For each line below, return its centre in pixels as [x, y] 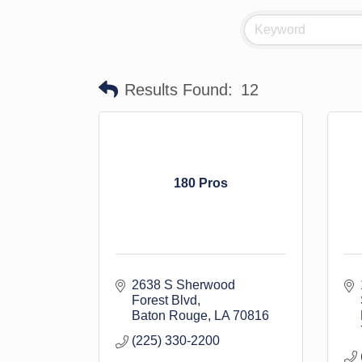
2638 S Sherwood [183, 285]
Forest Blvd [164, 300]
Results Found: [179, 89]
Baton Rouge [170, 316]
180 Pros [200, 183]
